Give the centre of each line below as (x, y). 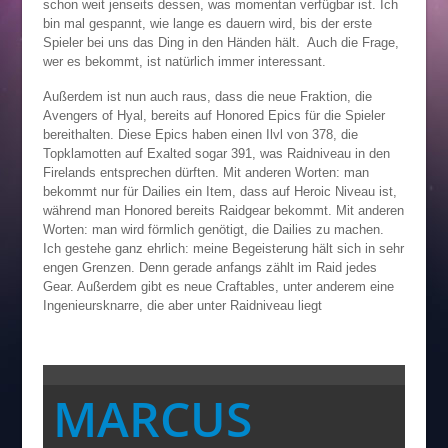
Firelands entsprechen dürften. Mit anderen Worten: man (205, 172)
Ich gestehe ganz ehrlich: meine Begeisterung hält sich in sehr (223, 248)
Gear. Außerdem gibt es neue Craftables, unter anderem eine (218, 286)
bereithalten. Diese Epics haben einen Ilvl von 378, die (200, 134)
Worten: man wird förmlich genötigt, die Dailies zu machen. (213, 229)
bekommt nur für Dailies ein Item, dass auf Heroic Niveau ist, (219, 191)
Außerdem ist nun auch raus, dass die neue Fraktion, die (207, 96)
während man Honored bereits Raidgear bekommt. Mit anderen (223, 210)
